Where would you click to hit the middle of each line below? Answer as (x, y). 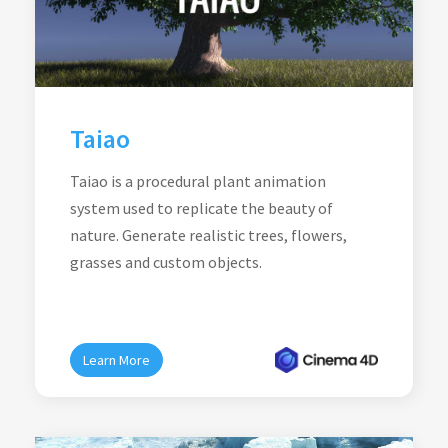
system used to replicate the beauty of (201, 208)
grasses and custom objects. (166, 262)
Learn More (116, 360)
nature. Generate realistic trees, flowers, (208, 235)
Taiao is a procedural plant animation (198, 181)
